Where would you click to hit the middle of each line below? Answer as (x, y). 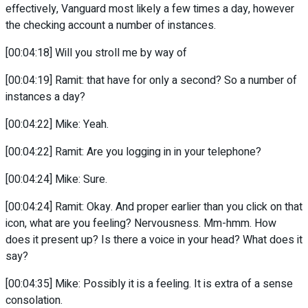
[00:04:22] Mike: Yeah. (57, 125)
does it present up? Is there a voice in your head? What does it (154, 240)
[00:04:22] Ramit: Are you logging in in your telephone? (133, 152)
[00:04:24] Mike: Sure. (56, 180)
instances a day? (45, 97)
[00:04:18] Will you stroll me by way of (96, 53)
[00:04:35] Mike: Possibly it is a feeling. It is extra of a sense (149, 284)
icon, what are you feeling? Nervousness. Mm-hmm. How (141, 224)
